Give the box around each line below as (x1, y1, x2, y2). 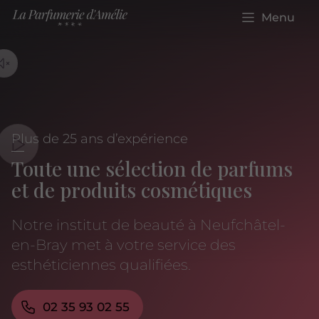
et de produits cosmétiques (11, 177, 252, 203)
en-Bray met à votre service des (11, 236, 236, 254)
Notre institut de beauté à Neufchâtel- (11, 216, 286, 234)
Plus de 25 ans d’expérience (11, 130, 188, 147)
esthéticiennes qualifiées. (11, 256, 191, 274)
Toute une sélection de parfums (11, 155, 293, 182)
